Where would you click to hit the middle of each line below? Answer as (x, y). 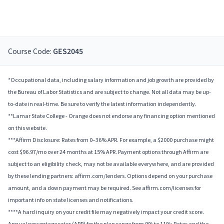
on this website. (27, 128)
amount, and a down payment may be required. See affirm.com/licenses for (104, 188)
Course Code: (30, 51)
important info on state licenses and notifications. (71, 200)
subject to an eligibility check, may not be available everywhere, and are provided (111, 164)
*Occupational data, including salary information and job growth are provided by (111, 80)
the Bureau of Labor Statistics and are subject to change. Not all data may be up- (109, 92)
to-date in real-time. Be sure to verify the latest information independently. (102, 104)
